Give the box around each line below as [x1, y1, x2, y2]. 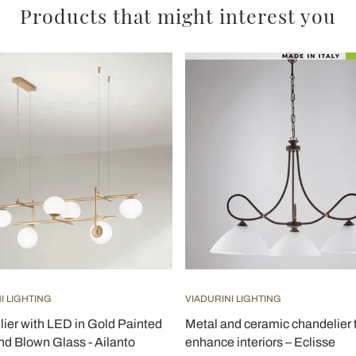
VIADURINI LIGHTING [185, 293, 281, 305]
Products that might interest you [20, 2, 336, 29]
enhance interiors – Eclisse [185, 335, 335, 350]
